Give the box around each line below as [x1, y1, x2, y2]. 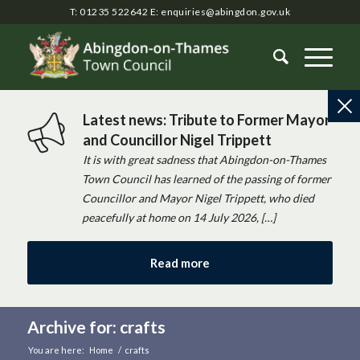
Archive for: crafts [27, 317, 166, 337]
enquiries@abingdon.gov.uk [161, 6, 291, 18]
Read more [149, 256, 210, 270]
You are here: [27, 345, 84, 355]
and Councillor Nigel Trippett [83, 131, 272, 149]
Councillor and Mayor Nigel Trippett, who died [81, 191, 314, 205]
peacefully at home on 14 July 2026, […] [81, 211, 276, 224]
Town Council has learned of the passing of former [81, 172, 331, 186]
